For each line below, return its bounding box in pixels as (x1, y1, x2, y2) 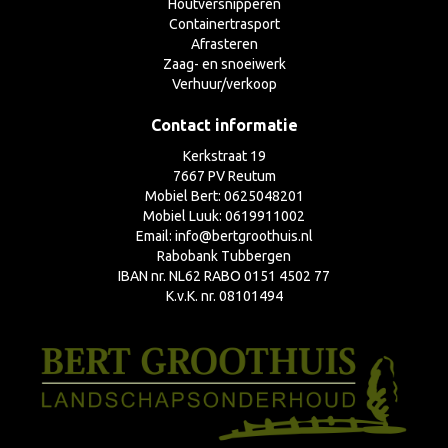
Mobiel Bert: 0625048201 (144, 187, 304, 204)
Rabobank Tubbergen (157, 247, 291, 264)
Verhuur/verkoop (171, 75, 277, 92)
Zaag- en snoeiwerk (162, 55, 286, 72)
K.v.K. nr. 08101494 (165, 287, 283, 304)
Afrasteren (190, 35, 258, 52)
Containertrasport (168, 15, 280, 32)
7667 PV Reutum (172, 167, 276, 184)
